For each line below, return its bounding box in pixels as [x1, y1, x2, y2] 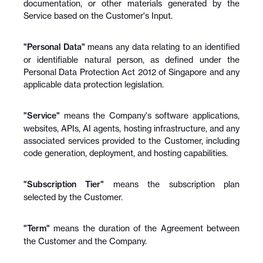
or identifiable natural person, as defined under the [23, 55, 240, 65]
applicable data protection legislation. [23, 79, 164, 89]
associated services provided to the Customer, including [23, 136, 240, 146]
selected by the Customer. [23, 192, 123, 202]
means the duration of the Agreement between [50, 223, 240, 233]
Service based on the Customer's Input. [23, 11, 173, 21]
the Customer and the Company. [23, 236, 147, 246]
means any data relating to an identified [85, 42, 240, 52]
